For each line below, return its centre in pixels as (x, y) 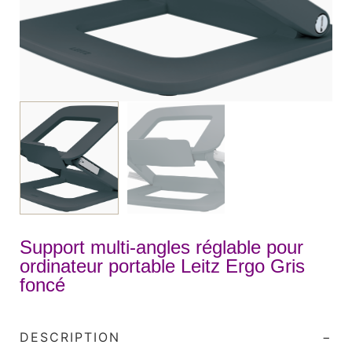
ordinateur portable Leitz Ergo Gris (162, 266)
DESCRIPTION (70, 337)
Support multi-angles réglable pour (161, 247)
